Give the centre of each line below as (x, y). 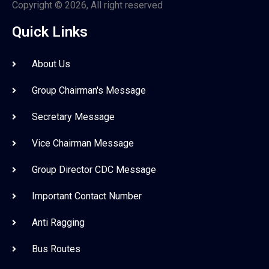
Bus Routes (56, 249)
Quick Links (50, 32)
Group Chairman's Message (89, 90)
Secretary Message (73, 116)
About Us (51, 64)
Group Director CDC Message (94, 169)
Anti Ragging (58, 222)
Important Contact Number (86, 196)
